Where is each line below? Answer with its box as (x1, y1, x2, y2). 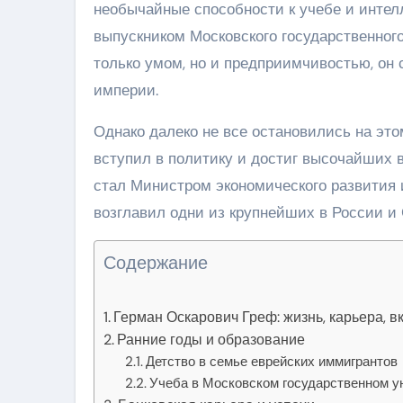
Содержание (103, 250, 208, 274)
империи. (94, 79, 158, 100)
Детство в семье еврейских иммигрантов (146, 352, 399, 371)
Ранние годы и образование (117, 329, 306, 349)
